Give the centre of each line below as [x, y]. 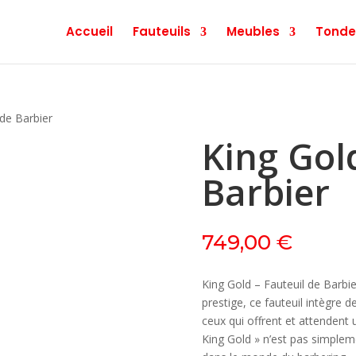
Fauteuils [162, 31]
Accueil [89, 31]
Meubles [253, 31]
